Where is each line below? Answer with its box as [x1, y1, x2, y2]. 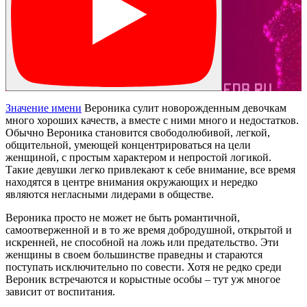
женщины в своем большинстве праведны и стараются [5, 248, 262, 260]
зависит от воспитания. [5, 285, 115, 297]
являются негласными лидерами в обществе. [5, 188, 214, 200]
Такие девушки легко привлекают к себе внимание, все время [5, 163, 295, 175]
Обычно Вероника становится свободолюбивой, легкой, [5, 126, 270, 138]
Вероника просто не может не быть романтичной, [5, 211, 240, 223]
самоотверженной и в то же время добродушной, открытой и [5, 223, 292, 236]
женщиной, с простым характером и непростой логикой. [5, 151, 271, 163]
